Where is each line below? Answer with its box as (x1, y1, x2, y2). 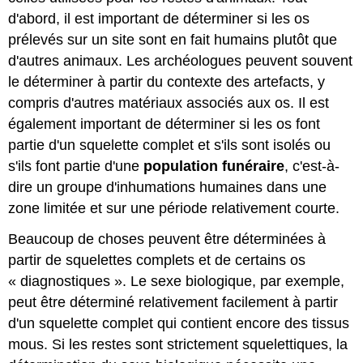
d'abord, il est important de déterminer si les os (8, 10, 310, 27)
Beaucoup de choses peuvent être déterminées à (8, 231, 327, 248)
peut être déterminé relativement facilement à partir (8, 294, 339, 311)
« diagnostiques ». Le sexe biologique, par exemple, (8, 273, 345, 290)
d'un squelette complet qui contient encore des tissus (8, 315, 350, 332)
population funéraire (143, 157, 285, 174)
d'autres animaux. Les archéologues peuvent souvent (8, 52, 353, 69)
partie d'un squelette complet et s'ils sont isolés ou (8, 136, 331, 153)
